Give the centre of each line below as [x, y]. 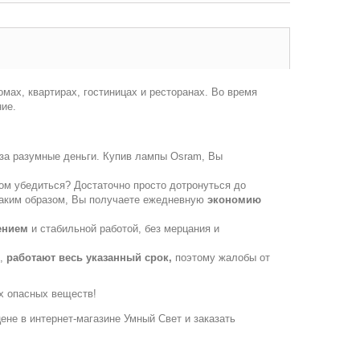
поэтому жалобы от [221, 258]
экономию [234, 200]
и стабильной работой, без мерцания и [124, 229]
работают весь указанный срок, [89, 258]
